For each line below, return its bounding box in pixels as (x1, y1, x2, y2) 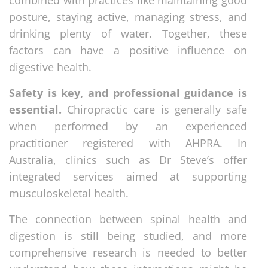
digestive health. (9, 59, 92, 74)
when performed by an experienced (9, 118, 247, 133)
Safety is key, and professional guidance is (9, 85, 247, 100)
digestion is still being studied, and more (9, 228, 247, 243)
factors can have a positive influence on (9, 42, 247, 57)
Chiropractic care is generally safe (62, 102, 247, 117)
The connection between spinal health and (9, 211, 247, 226)
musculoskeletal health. (9, 185, 129, 200)
